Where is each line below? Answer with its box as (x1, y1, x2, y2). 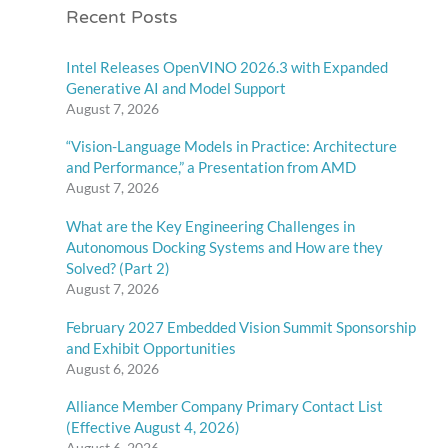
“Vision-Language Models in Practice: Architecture (66, 137, 398, 156)
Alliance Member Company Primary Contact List (66, 397, 384, 416)
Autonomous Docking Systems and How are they (66, 238, 384, 257)
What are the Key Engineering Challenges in (66, 217, 356, 236)
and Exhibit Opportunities (66, 338, 237, 357)
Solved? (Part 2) (66, 259, 171, 278)
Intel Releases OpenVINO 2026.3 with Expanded (66, 57, 389, 76)
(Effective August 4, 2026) (66, 418, 241, 437)
